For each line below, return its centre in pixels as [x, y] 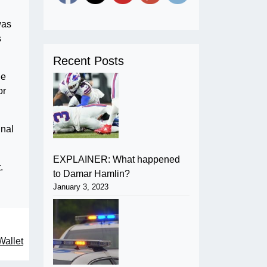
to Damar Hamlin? [91, 173]
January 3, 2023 [81, 187]
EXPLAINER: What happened [117, 159]
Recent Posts [89, 60]
